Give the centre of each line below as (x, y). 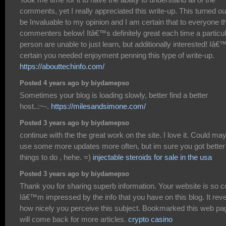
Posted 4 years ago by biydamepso (74, 83)
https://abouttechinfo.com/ (62, 66)
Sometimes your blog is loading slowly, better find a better (114, 95)
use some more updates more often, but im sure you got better (122, 146)
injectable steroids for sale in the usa (152, 157)
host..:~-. (35, 106)
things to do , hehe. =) (56, 157)
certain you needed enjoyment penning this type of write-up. (117, 55)
